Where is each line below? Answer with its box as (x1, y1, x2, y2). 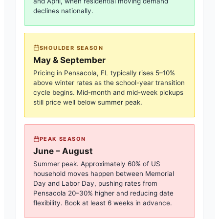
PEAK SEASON (40, 135, 86, 142)
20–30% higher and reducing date (66, 189, 174, 197)
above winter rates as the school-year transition (33, 78, 185, 87)
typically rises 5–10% (109, 68, 175, 77)
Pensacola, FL (64, 68, 109, 77)
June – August (33, 146, 93, 156)
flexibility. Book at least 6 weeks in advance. (33, 199, 172, 207)
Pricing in (33, 68, 64, 77)
